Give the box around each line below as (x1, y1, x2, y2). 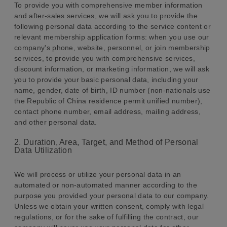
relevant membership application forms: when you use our (14, 33, 209, 41)
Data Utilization (14, 146, 72, 155)
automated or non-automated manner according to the (14, 181, 198, 189)
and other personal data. (14, 118, 97, 126)
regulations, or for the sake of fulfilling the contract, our (14, 213, 199, 221)
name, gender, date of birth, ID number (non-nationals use (14, 86, 211, 94)
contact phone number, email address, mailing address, (14, 107, 201, 116)
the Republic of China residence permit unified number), (14, 97, 203, 105)
